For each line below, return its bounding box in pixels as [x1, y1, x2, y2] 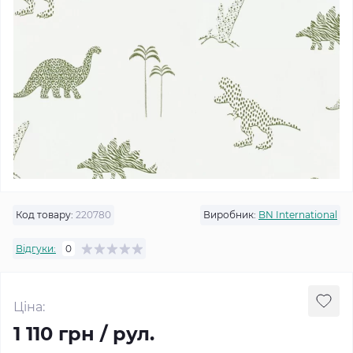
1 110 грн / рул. [13, 322, 154, 345]
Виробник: [203, 209, 256, 221]
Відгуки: [16, 242, 56, 255]
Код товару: [16, 209, 73, 221]
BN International [258, 209, 337, 221]
